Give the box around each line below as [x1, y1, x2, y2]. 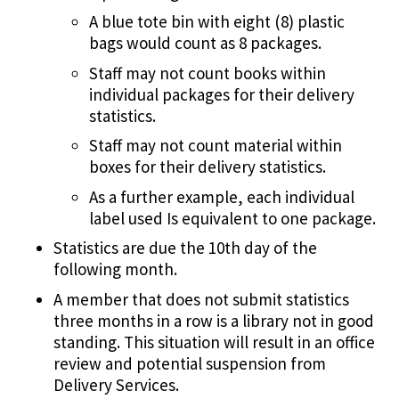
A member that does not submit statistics [53, 288, 349, 310]
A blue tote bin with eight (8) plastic [89, 11, 345, 33]
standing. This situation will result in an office [53, 330, 375, 353]
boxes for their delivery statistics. [89, 156, 326, 178]
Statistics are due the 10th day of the [53, 237, 317, 259]
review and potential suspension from [53, 352, 326, 374]
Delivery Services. [53, 373, 179, 395]
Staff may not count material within [89, 134, 342, 157]
